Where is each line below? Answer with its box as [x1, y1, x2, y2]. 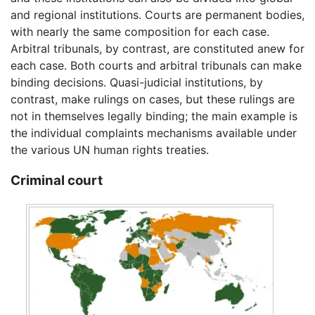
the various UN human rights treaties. [11, 142, 209, 157]
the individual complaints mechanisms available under [11, 125, 297, 140]
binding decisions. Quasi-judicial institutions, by [11, 75, 263, 89]
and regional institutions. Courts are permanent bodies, [11, 7, 304, 22]
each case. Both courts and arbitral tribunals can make [11, 58, 302, 72]
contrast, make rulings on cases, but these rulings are [11, 91, 295, 106]
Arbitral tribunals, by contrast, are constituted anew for [11, 41, 304, 56]
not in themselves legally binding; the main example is [11, 108, 297, 123]
